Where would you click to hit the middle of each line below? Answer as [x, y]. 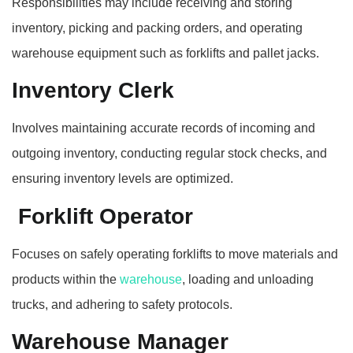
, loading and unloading [248, 279]
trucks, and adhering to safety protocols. [122, 304]
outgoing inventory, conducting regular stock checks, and [169, 154]
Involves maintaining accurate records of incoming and [163, 128]
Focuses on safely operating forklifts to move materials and [175, 254]
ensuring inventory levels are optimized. [123, 179]
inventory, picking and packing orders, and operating [157, 28]
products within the [66, 279]
